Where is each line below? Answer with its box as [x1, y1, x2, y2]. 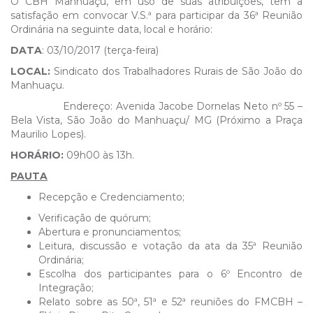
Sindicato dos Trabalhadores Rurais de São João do [50, 65, 303, 78]
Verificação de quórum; [38, 212, 151, 224]
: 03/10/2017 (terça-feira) [42, 44, 159, 57]
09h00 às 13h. [66, 149, 134, 161]
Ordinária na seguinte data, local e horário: [10, 23, 212, 36]
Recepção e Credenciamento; [38, 191, 184, 203]
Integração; [38, 282, 94, 294]
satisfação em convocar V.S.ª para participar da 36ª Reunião [10, 9, 303, 22]
